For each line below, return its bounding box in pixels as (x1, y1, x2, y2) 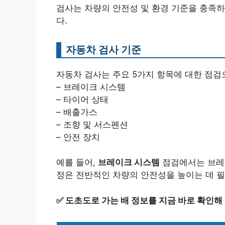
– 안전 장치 (56, 132, 100, 142)
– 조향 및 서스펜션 (56, 119, 128, 130)
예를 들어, (56, 157, 98, 168)
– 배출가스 (56, 106, 97, 117)
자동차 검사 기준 (66, 43, 141, 56)
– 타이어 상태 (56, 94, 108, 104)
